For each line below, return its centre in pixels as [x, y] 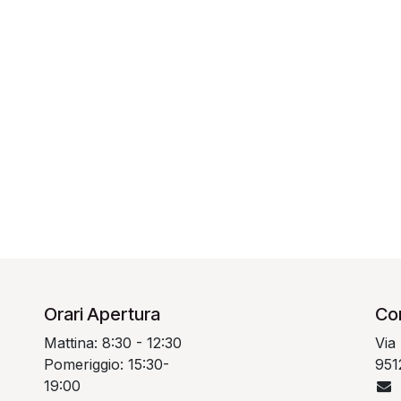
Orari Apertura [102, 314]
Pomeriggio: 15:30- [107, 364]
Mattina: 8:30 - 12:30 [113, 342]
